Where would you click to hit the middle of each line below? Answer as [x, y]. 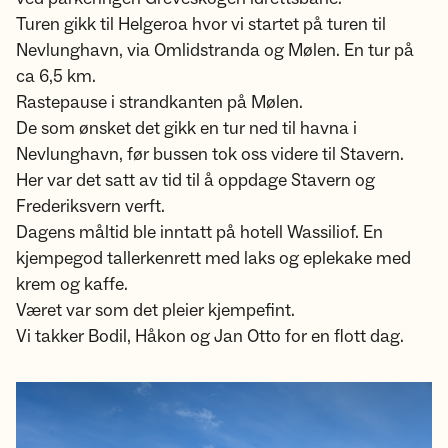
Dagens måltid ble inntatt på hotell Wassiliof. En [199, 232]
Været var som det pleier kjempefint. [155, 310]
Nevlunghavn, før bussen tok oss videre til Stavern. [210, 154]
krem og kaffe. [72, 284]
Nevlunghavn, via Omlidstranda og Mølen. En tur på [215, 50]
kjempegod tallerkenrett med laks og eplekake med [213, 258]
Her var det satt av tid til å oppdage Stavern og [195, 180]
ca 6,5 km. [56, 76]
